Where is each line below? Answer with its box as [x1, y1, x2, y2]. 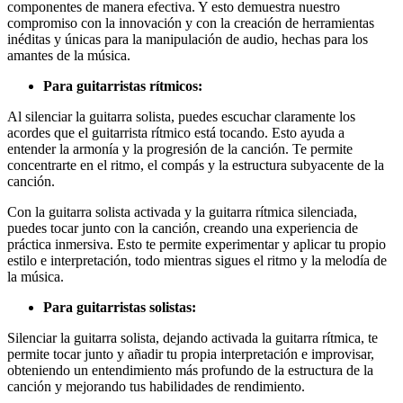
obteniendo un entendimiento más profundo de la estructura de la [7, 362, 373, 378]
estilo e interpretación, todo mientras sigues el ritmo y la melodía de [7, 252, 387, 268]
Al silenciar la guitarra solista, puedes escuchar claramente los [7, 108, 355, 124]
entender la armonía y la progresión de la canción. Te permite [7, 140, 353, 157]
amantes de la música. [7, 47, 130, 63]
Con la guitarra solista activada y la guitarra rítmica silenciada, [7, 203, 357, 219]
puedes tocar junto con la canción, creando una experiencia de [7, 219, 358, 236]
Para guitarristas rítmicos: [43, 77, 202, 94]
